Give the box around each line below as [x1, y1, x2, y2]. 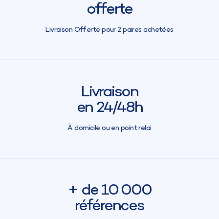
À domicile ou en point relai [67, 123, 152, 133]
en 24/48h [76, 97, 143, 119]
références [75, 195, 144, 217]
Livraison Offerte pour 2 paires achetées [45, 25, 174, 35]
